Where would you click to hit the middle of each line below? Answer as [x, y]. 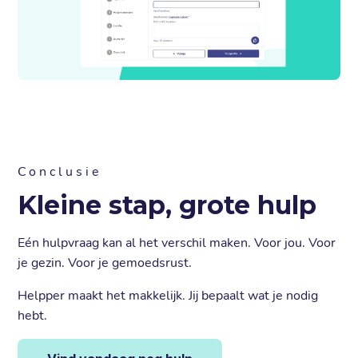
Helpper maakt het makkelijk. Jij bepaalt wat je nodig [168, 295]
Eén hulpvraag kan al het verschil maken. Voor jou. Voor [177, 243]
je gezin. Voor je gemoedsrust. [105, 263]
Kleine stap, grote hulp [167, 205]
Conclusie [60, 171]
